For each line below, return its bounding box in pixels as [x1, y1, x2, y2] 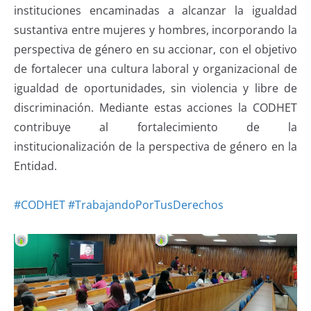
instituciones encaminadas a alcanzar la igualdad [14, 2, 297, 18]
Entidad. [14, 158, 57, 174]
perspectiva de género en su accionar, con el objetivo [14, 41, 297, 57]
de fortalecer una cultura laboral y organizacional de [14, 60, 297, 76]
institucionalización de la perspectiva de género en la [14, 138, 297, 154]
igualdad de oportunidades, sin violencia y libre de [14, 80, 297, 96]
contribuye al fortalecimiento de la [14, 119, 297, 135]
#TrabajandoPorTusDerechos [68, 196, 224, 212]
